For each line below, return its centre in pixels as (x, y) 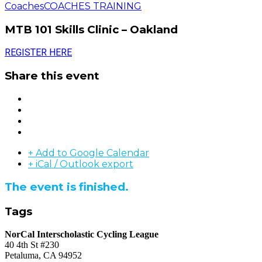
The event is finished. (67, 187)
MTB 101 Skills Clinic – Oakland (91, 29)
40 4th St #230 (32, 244)
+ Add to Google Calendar (89, 153)
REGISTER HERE (38, 53)
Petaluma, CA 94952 (43, 255)
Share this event (52, 76)
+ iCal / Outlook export (81, 164)
